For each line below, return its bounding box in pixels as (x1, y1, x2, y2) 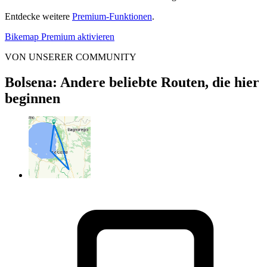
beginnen (5, 90, 60, 106)
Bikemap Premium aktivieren (5, 32, 114, 42)
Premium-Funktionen (72, 11, 152, 22)
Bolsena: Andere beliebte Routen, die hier (5, 74, 259, 90)
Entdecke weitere (5, 11, 72, 22)
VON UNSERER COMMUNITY (5, 52, 136, 63)
